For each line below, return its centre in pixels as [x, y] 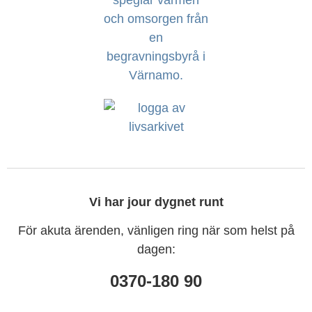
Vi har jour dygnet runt [156, 202]
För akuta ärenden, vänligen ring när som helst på [156, 230]
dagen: [156, 249]
